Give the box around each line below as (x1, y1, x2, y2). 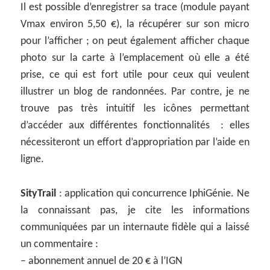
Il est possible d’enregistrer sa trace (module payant (20, 1, 250, 13)
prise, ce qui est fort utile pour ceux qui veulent (20, 69, 250, 81)
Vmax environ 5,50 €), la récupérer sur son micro (20, 18, 250, 30)
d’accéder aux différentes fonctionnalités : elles (20, 119, 250, 131)
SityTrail (20, 187, 57, 199)
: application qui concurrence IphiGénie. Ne (56, 187, 250, 199)
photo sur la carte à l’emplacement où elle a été (20, 52, 250, 64)
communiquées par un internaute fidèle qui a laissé (20, 221, 250, 233)
